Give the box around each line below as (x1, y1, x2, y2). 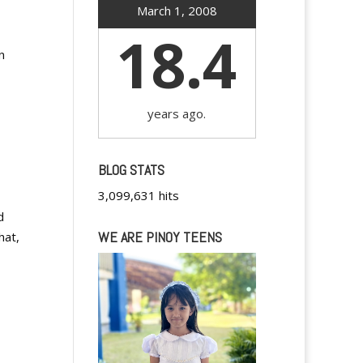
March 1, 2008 (136, 2, 217, 19)
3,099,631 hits (97, 187, 179, 203)
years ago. (147, 105, 207, 122)
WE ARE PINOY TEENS (97, 228, 222, 246)
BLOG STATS (97, 160, 164, 179)
